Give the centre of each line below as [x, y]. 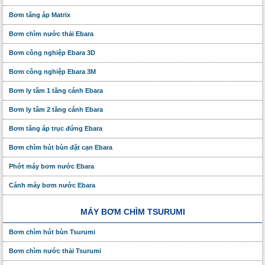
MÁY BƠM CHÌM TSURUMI [132, 211]
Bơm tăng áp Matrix [40, 14]
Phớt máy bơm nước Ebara [51, 166]
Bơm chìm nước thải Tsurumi [55, 251]
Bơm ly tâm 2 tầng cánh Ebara [56, 109]
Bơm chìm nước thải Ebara [51, 33]
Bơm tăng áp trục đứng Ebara [56, 128]
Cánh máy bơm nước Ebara [52, 185]
